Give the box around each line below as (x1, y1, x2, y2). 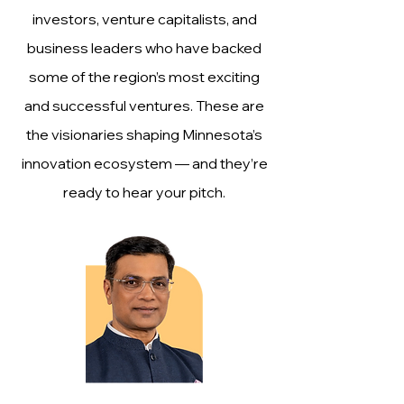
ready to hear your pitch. (63, 183, 225, 201)
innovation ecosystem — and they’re (21, 154, 268, 172)
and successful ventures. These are (24, 96, 264, 115)
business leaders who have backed (27, 39, 262, 57)
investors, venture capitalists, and (32, 10, 257, 28)
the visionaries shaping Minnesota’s (26, 125, 262, 143)
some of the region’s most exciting (29, 68, 260, 86)
